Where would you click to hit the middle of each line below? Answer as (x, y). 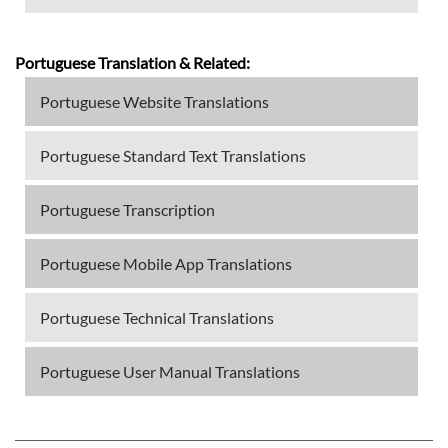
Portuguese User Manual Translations (170, 371)
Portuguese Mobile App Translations (166, 263)
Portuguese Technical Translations (157, 317)
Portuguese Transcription (127, 209)
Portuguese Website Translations (154, 101)
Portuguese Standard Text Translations (173, 155)
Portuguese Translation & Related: (132, 62)
